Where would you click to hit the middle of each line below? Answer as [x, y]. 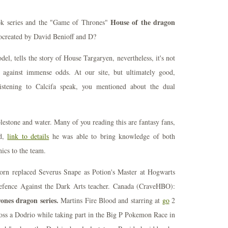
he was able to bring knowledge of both [112, 136]
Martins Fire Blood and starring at [110, 200]
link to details [28, 136]
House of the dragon [143, 22]
